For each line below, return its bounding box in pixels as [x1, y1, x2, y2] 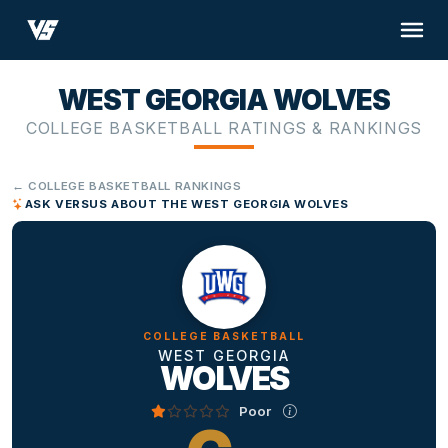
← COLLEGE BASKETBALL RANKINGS [12, 179, 242, 194]
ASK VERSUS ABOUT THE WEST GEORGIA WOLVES [24, 197, 349, 212]
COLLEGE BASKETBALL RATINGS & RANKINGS [26, 118, 422, 139]
